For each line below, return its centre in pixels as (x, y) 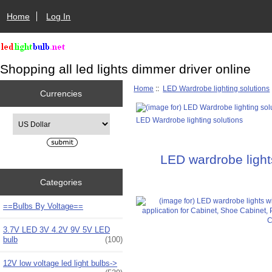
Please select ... (38, 118)
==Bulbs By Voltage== (43, 206)
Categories (61, 182)
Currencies (61, 93)
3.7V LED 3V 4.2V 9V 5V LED (56, 229)
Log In (59, 16)
